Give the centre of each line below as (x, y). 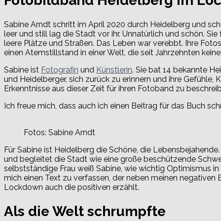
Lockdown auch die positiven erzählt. (72, 187)
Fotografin (60, 70)
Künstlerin (114, 70)
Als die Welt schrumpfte (85, 212)
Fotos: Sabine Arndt (59, 132)
